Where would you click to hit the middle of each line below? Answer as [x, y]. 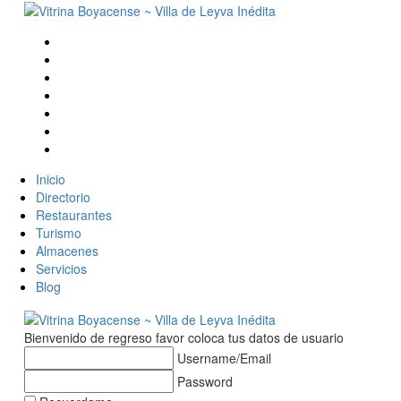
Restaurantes [74, 215]
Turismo [59, 233]
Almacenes [67, 251]
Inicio [51, 179]
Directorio [63, 197]
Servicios [61, 269]
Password [205, 381]
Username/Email [224, 358]
